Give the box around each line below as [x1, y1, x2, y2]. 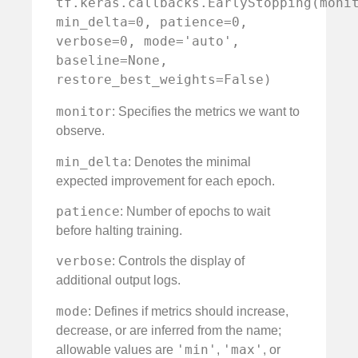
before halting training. [56, 224, 182, 237]
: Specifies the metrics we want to [112, 105, 300, 119]
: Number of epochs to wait [120, 205, 270, 218]
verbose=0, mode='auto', [56, 34, 240, 50]
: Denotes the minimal [128, 154, 251, 169]
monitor [56, 104, 112, 120]
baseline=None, [56, 53, 168, 69]
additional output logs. [56, 273, 181, 288]
